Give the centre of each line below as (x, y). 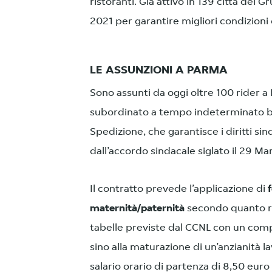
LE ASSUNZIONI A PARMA (159, 71)
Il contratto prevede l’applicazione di (179, 189)
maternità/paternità (137, 208)
